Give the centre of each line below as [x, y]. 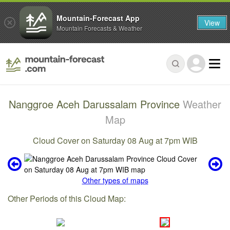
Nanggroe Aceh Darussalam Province [96, 104]
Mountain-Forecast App [98, 18]
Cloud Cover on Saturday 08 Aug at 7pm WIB [115, 140]
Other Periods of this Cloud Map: [67, 199]
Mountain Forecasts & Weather [99, 28]
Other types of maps [115, 180]
